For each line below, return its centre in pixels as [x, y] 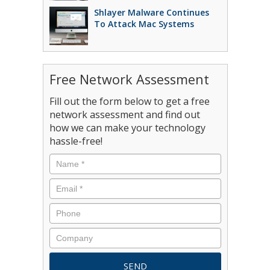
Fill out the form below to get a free [129, 101]
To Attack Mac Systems [144, 24]
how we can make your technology [127, 128]
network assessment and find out [124, 115]
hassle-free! [76, 141]
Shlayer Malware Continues [151, 12]
